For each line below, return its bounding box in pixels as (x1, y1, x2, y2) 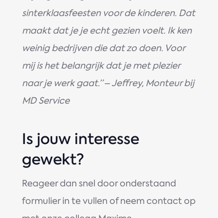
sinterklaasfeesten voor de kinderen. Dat (21, 7, 195, 19)
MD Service (21, 94, 70, 107)
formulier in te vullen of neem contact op (21, 195, 196, 207)
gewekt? (21, 149, 84, 169)
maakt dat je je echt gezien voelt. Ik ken (21, 24, 192, 36)
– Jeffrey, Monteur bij (103, 77, 194, 89)
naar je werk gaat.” (21, 77, 103, 89)
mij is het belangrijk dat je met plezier (21, 59, 180, 72)
